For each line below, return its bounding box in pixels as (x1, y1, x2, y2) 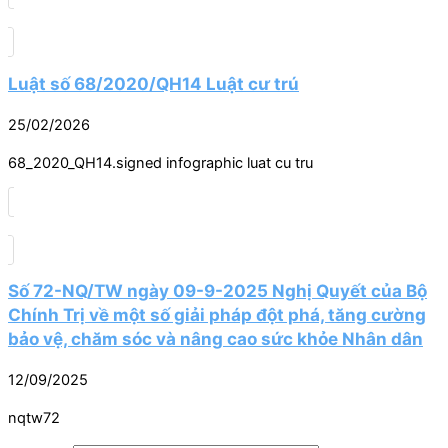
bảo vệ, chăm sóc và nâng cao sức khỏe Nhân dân (8, 327, 423, 349)
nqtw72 (8, 409, 60, 428)
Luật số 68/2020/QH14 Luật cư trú (8, 72, 299, 94)
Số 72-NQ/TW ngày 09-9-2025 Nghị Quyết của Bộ (8, 279, 427, 301)
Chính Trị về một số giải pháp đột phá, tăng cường (8, 303, 426, 325)
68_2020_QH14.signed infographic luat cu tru (8, 154, 313, 173)
